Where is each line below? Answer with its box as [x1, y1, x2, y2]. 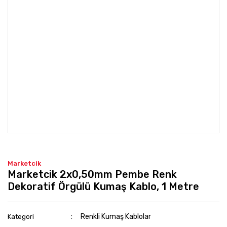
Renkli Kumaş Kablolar [81, 212, 152, 221]
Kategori [8, 213, 34, 220]
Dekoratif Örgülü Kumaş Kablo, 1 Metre [8, 180, 199, 193]
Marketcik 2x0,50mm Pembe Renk [8, 168, 177, 180]
